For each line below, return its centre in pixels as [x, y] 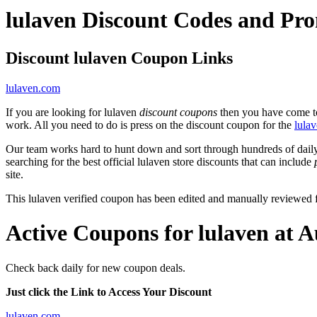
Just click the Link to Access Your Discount [109, 292]
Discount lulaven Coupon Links [119, 58]
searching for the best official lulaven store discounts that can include [160, 161]
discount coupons [178, 112]
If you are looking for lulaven [73, 112]
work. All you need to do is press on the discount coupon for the [150, 125]
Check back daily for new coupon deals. [96, 267]
